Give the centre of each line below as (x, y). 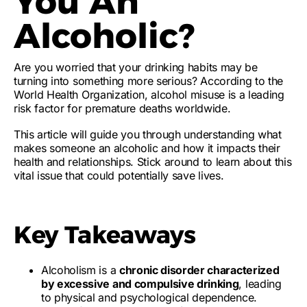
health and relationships (72, 162)
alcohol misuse (188, 95)
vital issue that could (66, 175)
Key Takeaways (105, 235)
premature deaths (128, 108)
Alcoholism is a (80, 270)
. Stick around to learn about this (211, 162)
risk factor (39, 108)
